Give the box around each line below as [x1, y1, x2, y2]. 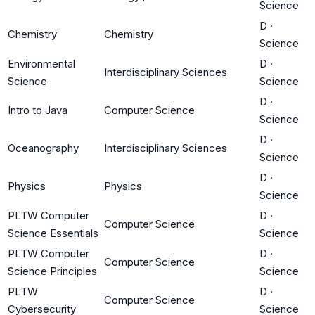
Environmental [8, 56, 75, 70]
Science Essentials [8, 226, 98, 240]
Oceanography [8, 141, 79, 155]
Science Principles [8, 264, 97, 278]
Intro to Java [8, 103, 67, 117]
